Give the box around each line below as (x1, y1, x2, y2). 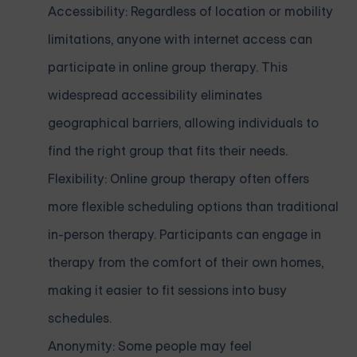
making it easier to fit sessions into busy (48, 282, 287, 300)
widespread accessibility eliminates (48, 87, 262, 104)
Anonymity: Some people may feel (48, 338, 252, 355)
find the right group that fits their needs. (48, 143, 288, 160)
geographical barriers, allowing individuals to (48, 115, 319, 132)
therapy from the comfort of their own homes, (48, 254, 324, 272)
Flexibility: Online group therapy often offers (48, 171, 309, 188)
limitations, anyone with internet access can (48, 31, 312, 49)
